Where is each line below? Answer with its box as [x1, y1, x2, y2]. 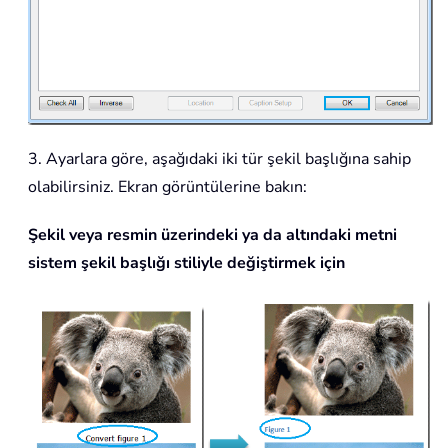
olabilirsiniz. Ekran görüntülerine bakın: [28, 175, 307, 198]
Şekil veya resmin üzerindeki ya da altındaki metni [28, 223, 397, 246]
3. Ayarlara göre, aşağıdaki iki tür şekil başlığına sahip [28, 147, 411, 170]
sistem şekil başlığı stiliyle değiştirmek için [28, 251, 345, 274]
